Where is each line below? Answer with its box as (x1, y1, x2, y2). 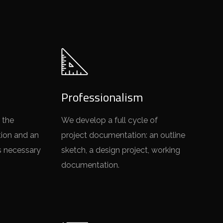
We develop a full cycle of (61, 115, 158, 125)
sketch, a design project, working (61, 145, 181, 155)
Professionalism (61, 88, 143, 106)
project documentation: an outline (61, 130, 186, 140)
